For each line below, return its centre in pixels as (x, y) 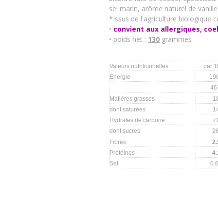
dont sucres (125, 131)
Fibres (118, 142)
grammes (177, 39)
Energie (120, 77)
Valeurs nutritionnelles (139, 66)
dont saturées (127, 109)
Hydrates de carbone (137, 120)
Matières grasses (132, 99)
